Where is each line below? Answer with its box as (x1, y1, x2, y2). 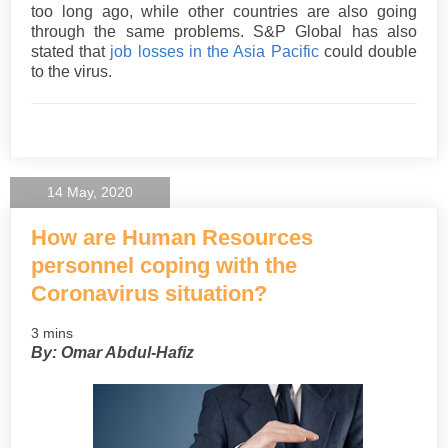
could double (318, 42, 418, 60)
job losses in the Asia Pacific (110, 42, 319, 60)
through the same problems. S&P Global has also (31, 22, 417, 40)
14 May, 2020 (47, 184, 133, 201)
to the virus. (31, 62, 112, 80)
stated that (31, 42, 111, 60)
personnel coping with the (31, 253, 297, 279)
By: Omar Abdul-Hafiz (31, 344, 194, 362)
